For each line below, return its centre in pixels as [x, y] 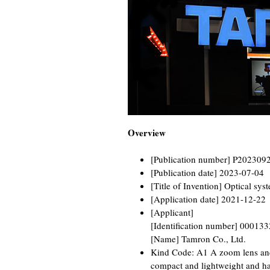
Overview [147, 133]
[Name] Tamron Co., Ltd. [198, 239]
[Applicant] [172, 212]
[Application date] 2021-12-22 [208, 199]
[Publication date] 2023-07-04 [207, 172]
